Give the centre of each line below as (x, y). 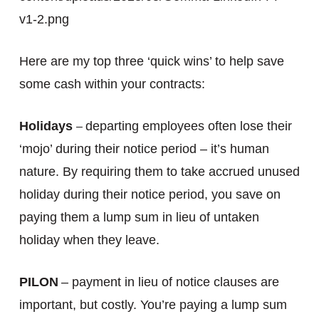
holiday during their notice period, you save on (150, 194)
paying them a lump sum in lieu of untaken (139, 217)
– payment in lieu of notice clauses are (170, 282)
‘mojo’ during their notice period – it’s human (144, 149)
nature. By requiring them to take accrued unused (159, 172)
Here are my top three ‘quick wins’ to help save (151, 61)
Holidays (47, 126)
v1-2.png (44, 19)
